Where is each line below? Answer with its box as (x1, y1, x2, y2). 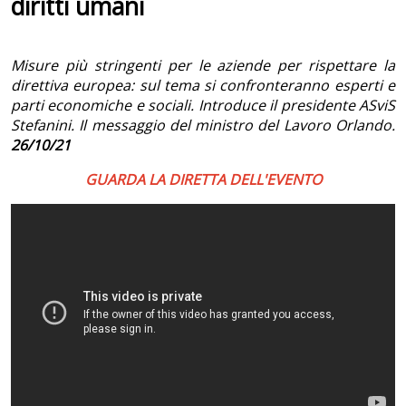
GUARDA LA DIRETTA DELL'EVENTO (84, 169, 322, 190)
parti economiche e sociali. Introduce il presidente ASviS (11, 95, 395, 116)
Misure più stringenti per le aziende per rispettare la (11, 55, 395, 76)
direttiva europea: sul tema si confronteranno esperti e (11, 75, 395, 96)
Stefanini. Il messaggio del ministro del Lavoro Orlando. (11, 115, 395, 136)
